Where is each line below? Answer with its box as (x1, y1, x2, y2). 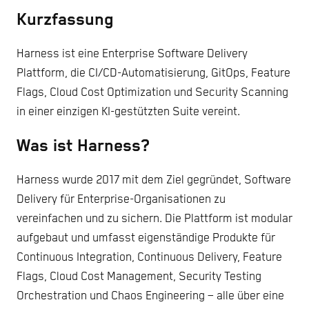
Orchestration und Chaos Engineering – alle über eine (17, 290, 284, 303)
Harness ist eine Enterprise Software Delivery (17, 47, 248, 61)
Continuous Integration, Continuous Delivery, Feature (17, 251, 282, 265)
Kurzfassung (17, 10, 114, 30)
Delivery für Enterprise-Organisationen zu (17, 193, 226, 207)
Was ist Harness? (17, 137, 150, 157)
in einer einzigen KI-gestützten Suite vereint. (17, 105, 240, 119)
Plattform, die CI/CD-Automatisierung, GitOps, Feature (17, 66, 290, 80)
